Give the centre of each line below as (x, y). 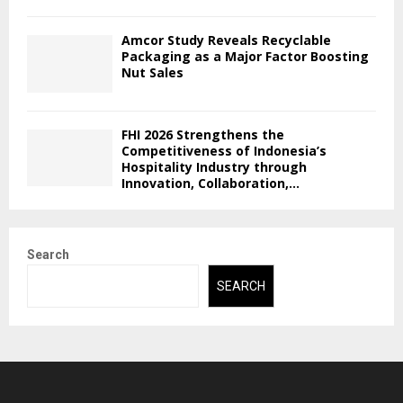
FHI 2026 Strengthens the (203, 134)
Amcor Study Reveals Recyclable (226, 40)
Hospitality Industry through (214, 166)
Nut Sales (152, 73)
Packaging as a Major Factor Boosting (245, 57)
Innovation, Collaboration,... (210, 183)
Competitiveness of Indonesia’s (224, 150)
